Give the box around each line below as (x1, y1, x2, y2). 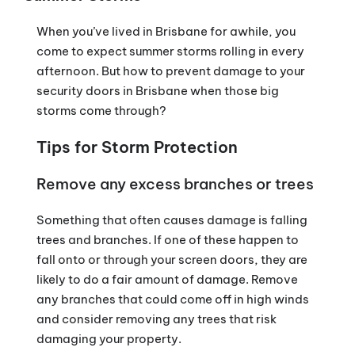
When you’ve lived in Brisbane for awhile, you (36, 24, 296, 40)
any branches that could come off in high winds (36, 292, 309, 307)
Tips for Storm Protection (36, 137, 238, 158)
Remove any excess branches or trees (36, 174, 314, 194)
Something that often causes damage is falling (36, 212, 307, 228)
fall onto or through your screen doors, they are (36, 252, 307, 268)
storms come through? (36, 103, 166, 119)
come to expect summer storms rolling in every (36, 44, 304, 59)
